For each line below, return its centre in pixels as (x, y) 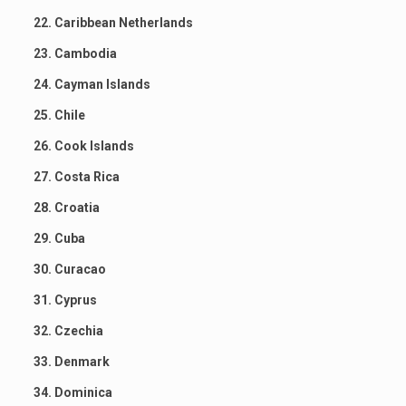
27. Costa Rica (76, 176)
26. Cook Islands (83, 145)
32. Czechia (68, 330)
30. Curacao (69, 269)
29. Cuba (59, 238)
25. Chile (59, 115)
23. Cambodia (75, 53)
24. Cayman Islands (92, 84)
